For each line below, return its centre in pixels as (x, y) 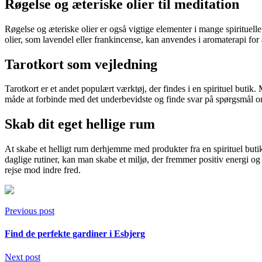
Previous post (30, 211)
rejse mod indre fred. (43, 170)
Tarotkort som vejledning (81, 64)
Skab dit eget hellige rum (80, 124)
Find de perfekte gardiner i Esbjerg (75, 234)
